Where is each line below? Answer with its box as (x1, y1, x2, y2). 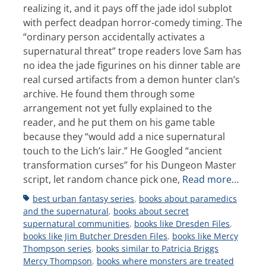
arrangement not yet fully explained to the (23, 102, 212, 115)
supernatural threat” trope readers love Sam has (23, 45, 242, 58)
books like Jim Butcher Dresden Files (23, 230, 167, 242)
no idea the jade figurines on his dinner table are (23, 59, 240, 72)
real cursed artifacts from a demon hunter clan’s (23, 73, 240, 87)
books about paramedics (139, 193, 237, 205)
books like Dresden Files (134, 218, 230, 230)
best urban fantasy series (33, 193, 134, 205)
